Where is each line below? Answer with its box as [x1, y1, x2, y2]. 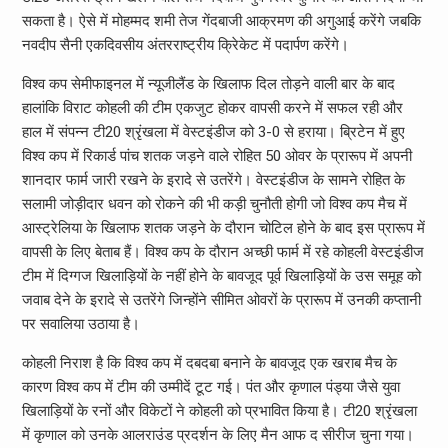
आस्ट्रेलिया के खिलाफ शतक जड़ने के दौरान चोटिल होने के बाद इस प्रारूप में [21, 218, 425, 237]
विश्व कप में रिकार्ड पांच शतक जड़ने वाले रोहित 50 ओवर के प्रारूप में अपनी [21, 146, 412, 165]
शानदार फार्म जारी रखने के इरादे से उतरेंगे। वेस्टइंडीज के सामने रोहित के [21, 170, 405, 189]
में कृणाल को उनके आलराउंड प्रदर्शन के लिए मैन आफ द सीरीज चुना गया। [21, 425, 414, 444]
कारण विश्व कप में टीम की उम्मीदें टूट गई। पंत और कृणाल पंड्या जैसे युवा [21, 377, 400, 396]
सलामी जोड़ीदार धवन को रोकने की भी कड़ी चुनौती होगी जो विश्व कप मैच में [21, 194, 407, 213]
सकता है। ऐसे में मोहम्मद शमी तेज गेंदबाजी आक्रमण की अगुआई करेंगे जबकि [21, 11, 421, 30]
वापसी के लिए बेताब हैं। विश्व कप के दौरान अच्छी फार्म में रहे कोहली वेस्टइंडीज [21, 242, 424, 261]
